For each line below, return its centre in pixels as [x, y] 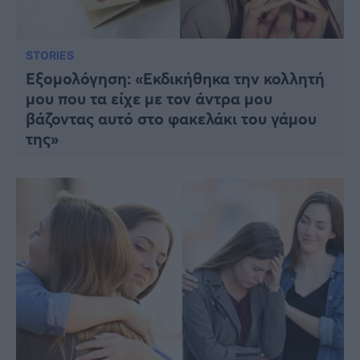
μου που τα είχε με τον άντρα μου [149, 99]
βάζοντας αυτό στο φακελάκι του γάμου [171, 119]
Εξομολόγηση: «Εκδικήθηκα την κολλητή [175, 79]
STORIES [50, 55]
